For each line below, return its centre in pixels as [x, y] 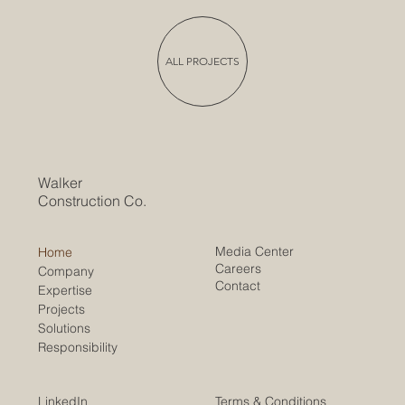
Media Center [255, 252]
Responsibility [78, 348]
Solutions [65, 329]
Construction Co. [94, 200]
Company [66, 272]
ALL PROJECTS [202, 61]
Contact [238, 286]
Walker [61, 182]
